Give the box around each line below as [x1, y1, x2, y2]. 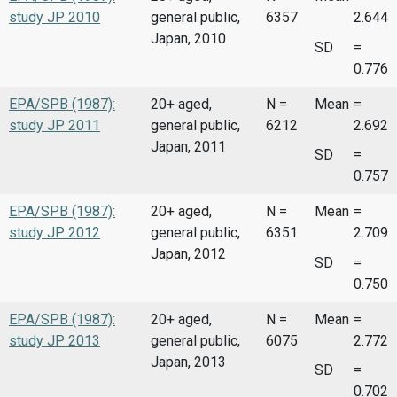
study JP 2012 [9, 224, 100, 242]
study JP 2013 [9, 331, 100, 349]
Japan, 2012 [151, 245, 226, 263]
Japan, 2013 [151, 353, 226, 370]
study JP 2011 [9, 116, 100, 134]
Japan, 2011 [151, 137, 226, 155]
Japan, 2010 [151, 30, 226, 48]
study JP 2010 [9, 9, 100, 27]
